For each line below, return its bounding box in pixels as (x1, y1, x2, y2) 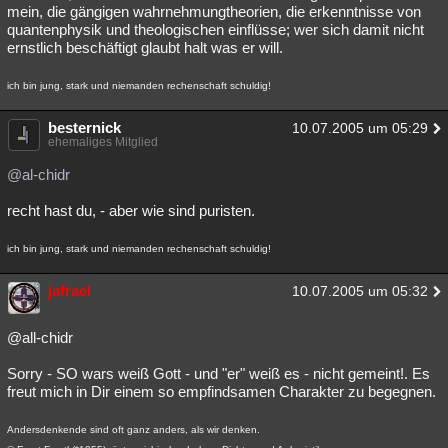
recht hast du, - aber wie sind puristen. (7, 202, 255, 219)
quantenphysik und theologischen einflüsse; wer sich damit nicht (7, 21, 424, 38)
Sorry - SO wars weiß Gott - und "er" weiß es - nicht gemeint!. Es (7, 365, 430, 382)
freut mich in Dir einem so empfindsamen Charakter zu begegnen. (7, 383, 436, 400)
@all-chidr (7, 329, 73, 346)
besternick (48, 119, 121, 136)
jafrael (48, 282, 91, 299)
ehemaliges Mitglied (48, 135, 158, 149)
